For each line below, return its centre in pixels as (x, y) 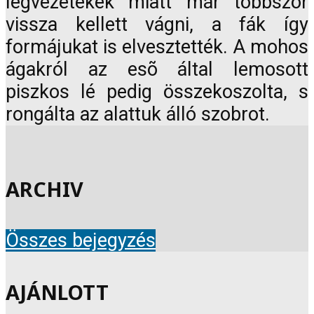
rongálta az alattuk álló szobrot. (138, 115)
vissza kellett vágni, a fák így (157, 25)
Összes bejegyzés (81, 240)
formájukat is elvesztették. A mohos (157, 47)
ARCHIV (45, 189)
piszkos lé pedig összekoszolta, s (157, 92)
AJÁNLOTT (57, 292)
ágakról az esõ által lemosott (157, 70)
